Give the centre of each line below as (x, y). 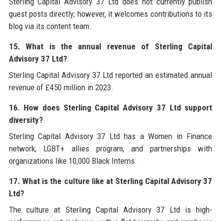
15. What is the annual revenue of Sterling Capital (110, 46)
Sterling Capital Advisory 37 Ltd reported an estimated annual (110, 75)
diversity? (26, 120)
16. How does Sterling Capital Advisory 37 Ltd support (110, 107)
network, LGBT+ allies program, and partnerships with (110, 148)
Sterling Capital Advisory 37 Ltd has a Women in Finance (110, 136)
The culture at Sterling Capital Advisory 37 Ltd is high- (110, 209)
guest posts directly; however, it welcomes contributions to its (110, 14)
